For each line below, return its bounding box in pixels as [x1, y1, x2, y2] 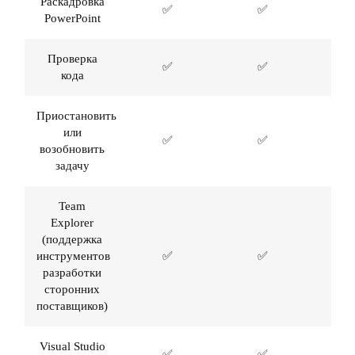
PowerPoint [44, 12, 101, 25]
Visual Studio [39, 340, 105, 353]
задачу [55, 159, 90, 172]
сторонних [44, 283, 100, 296]
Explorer [51, 216, 94, 229]
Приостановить [36, 109, 116, 122]
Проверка [47, 52, 97, 65]
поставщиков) [36, 300, 108, 312]
